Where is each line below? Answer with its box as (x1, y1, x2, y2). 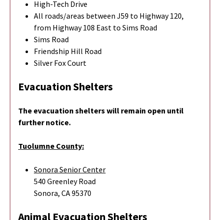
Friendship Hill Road (34, 46, 102, 56)
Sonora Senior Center (34, 164, 106, 174)
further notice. (18, 117, 71, 127)
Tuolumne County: (18, 140, 84, 151)
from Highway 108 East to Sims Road (34, 22, 157, 32)
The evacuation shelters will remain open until (18, 105, 184, 115)
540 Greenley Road (34, 176, 96, 186)
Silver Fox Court (34, 57, 86, 68)
